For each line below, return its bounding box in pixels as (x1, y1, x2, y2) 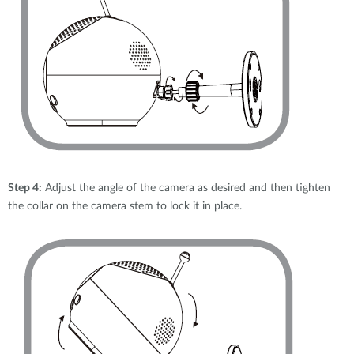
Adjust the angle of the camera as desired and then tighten (42, 183, 330, 194)
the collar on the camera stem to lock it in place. (8, 201, 242, 212)
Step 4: (8, 183, 42, 194)
